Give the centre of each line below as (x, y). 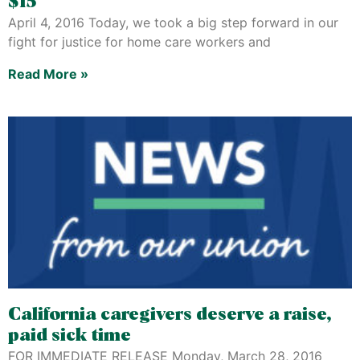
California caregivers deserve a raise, (170, 315)
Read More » (48, 74)
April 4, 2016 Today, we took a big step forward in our (173, 22)
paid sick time (70, 335)
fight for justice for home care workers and (139, 41)
